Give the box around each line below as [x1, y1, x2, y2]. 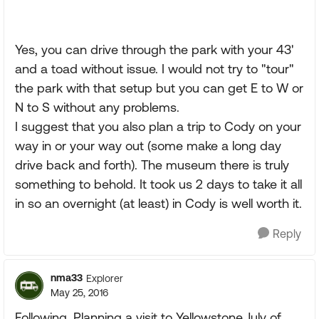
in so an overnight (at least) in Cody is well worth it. [15, 196, 302, 211]
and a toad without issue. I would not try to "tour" [15, 61, 294, 76]
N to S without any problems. [15, 100, 179, 115]
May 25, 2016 [51, 287, 108, 298]
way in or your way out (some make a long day [15, 138, 281, 153]
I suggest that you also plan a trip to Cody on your [15, 119, 301, 134]
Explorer [86, 272, 123, 284]
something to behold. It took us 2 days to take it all [15, 177, 302, 192]
